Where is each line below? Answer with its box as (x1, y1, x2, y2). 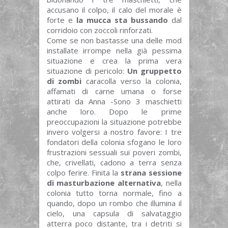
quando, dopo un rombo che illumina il (46, 197, 182, 208)
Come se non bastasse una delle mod (46, 35, 182, 45)
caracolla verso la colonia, (81, 75, 182, 86)
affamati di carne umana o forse (46, 85, 182, 96)
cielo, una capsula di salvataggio (46, 208, 182, 218)
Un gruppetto (127, 65, 182, 76)
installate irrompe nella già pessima (46, 45, 182, 55)
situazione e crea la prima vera (46, 55, 182, 66)
